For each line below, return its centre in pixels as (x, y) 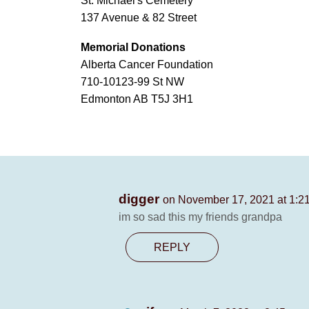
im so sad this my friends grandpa (200, 217)
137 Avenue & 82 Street (139, 18)
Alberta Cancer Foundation (147, 64)
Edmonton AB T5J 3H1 (137, 99)
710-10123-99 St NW (132, 82)
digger (141, 199)
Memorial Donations (133, 47)
